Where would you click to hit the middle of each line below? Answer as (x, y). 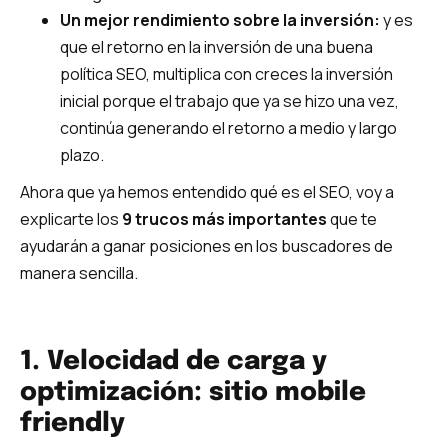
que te (352, 218)
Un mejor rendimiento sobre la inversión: (220, 19)
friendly (72, 424)
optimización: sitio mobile (193, 393)
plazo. (82, 154)
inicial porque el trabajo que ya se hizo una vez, (229, 100)
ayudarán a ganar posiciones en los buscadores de (206, 245)
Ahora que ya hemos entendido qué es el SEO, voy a (207, 191)
